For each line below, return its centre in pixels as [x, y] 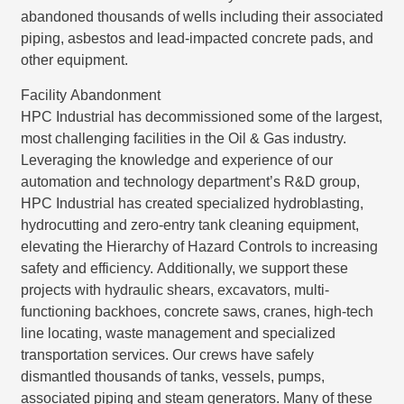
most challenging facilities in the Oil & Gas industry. [183, 138]
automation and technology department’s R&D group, [190, 181]
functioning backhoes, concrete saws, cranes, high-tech [197, 311]
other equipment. [74, 60]
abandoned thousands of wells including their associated [202, 16]
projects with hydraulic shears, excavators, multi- [174, 289]
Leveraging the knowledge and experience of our [176, 160]
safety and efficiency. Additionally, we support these [184, 268]
